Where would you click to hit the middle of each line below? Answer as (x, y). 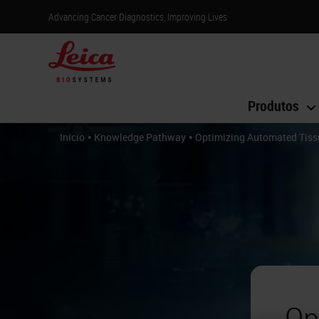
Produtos (273, 105)
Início (72, 137)
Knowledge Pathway (140, 137)
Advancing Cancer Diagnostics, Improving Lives (138, 16)
